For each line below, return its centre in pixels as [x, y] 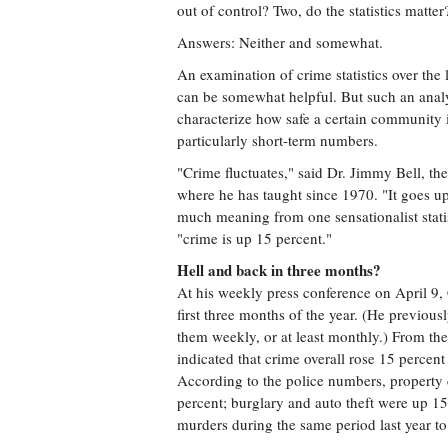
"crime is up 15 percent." [254, 238]
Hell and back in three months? [279, 270]
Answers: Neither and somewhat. [280, 42]
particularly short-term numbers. [277, 140]
